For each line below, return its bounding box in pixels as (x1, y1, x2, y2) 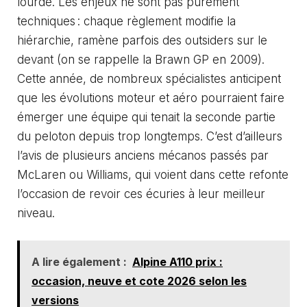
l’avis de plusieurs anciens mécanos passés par (17, 149, 269, 162)
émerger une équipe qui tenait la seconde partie (17, 110, 275, 124)
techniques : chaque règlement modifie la (17, 14, 236, 28)
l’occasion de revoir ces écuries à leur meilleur (17, 187, 265, 201)
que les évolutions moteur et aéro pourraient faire (17, 91, 284, 105)
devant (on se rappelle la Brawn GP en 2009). (17, 53, 265, 66)
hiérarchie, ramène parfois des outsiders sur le (17, 34, 267, 47)
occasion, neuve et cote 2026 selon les (32, 273, 247, 288)
